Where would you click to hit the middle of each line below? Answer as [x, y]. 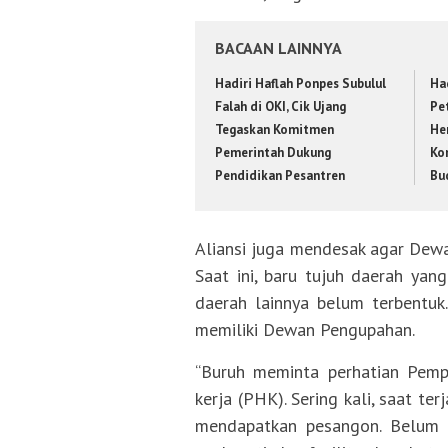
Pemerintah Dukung [273, 152]
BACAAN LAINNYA [278, 47]
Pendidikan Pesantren [280, 175]
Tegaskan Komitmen [274, 129]
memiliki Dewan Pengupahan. [305, 330]
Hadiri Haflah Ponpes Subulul [300, 83]
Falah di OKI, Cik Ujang [280, 106]
